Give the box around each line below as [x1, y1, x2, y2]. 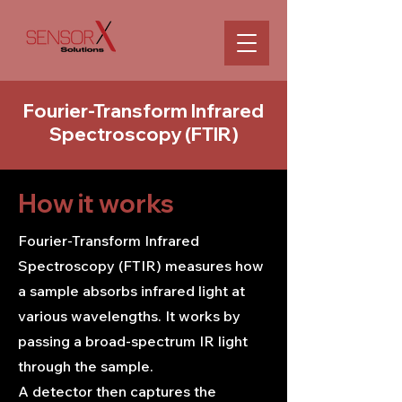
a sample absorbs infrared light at [18, 282, 245, 300]
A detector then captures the [18, 382, 216, 400]
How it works [18, 188, 174, 219]
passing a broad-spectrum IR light [18, 332, 248, 350]
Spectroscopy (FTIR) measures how [18, 257, 264, 275]
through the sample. [18, 357, 153, 375]
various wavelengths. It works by [18, 307, 240, 325]
